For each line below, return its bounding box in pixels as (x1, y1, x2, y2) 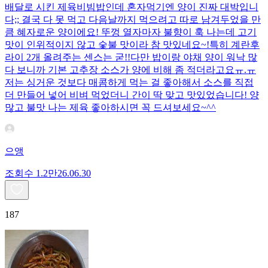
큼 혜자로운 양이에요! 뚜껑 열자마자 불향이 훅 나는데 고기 (5, 26, 257, 37)
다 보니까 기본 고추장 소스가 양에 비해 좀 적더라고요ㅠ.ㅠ (5, 64, 256, 75)
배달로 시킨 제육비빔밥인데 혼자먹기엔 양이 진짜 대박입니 (5, 1, 258, 12)
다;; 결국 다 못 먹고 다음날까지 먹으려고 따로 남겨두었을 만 (5, 14, 261, 25)
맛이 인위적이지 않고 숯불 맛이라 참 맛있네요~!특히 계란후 (5, 39, 260, 50)
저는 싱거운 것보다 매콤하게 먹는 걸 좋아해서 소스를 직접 (5, 77, 254, 87)
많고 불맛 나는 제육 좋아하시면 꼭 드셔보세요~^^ (5, 102, 216, 112)
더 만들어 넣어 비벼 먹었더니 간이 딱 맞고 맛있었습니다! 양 (5, 89, 259, 100)
